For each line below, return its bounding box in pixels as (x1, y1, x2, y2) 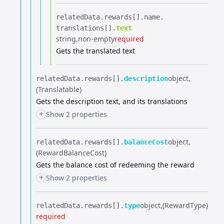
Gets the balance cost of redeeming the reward (36, 160, 194, 169)
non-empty (78, 34, 114, 43)
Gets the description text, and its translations (36, 96, 187, 106)
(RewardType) (162, 200, 208, 210)
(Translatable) (36, 84, 81, 94)
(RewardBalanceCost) (36, 148, 106, 157)
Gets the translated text (56, 46, 135, 55)
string (56, 34, 76, 43)
